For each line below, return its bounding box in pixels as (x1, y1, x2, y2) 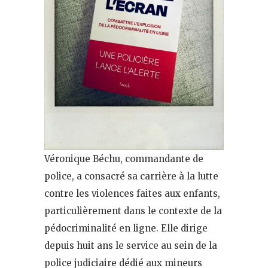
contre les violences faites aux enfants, (44, 187, 220, 199)
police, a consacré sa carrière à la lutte (44, 170, 218, 182)
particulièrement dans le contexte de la (44, 205, 222, 217)
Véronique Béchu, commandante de (44, 153, 203, 165)
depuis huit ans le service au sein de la (44, 239, 217, 251)
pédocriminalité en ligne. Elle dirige (44, 222, 208, 234)
